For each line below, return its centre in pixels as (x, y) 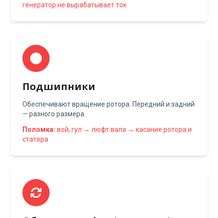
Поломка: (39, 129)
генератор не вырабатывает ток (75, 5)
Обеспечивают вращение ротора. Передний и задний (109, 104)
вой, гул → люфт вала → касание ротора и (124, 129)
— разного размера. (54, 114)
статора (36, 139)
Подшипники (59, 86)
